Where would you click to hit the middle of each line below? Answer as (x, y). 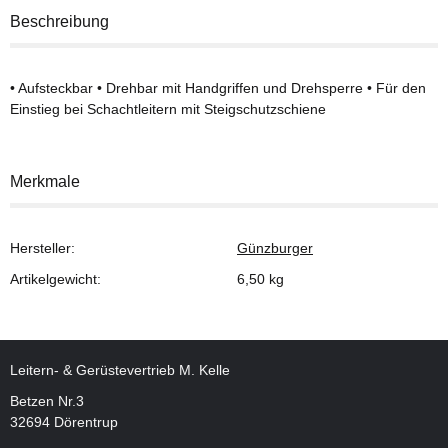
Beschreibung (59, 21)
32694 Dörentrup (64, 421)
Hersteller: (42, 247)
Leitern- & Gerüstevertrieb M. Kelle (120, 369)
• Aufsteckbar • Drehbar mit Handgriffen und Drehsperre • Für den (218, 87)
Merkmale (45, 181)
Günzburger (275, 247)
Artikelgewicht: (55, 278)
